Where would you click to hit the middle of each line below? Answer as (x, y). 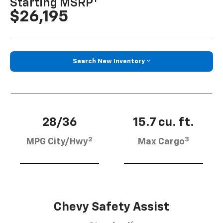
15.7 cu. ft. (164, 123)
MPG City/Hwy (57, 142)
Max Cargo (161, 142)
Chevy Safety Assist (111, 207)
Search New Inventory (109, 61)
